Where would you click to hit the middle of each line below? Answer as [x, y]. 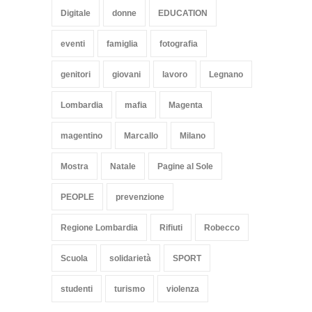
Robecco [222, 227]
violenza [183, 289]
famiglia [122, 44]
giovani [126, 74]
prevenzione [140, 197]
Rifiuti [171, 227]
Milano [193, 135]
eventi [73, 44]
